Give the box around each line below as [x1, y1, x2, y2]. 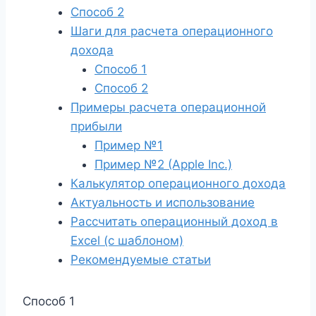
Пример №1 [95, 138, 163, 152]
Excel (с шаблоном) [71, 233, 183, 248]
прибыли [71, 119, 122, 133]
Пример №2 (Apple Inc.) [95, 157, 232, 171]
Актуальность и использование [71, 195, 255, 209]
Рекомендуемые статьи [71, 253, 211, 267]
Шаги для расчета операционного [71, 24, 273, 38]
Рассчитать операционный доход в [71, 214, 278, 229]
